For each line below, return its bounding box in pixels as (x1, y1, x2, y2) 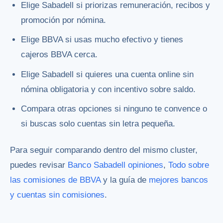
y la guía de (101, 175, 149, 185)
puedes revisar (10, 160, 68, 170)
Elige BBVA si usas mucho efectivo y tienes (21, 35, 184, 45)
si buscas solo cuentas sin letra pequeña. (21, 119, 176, 128)
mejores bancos (149, 175, 208, 185)
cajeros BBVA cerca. (21, 50, 98, 60)
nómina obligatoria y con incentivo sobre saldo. (21, 84, 196, 94)
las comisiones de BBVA (10, 175, 101, 185)
